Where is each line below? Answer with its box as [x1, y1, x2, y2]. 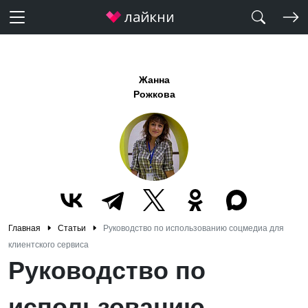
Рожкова [133, 89, 175, 100]
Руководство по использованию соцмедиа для [103, 223, 284, 233]
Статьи [58, 223, 86, 233]
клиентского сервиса [8, 240, 89, 250]
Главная [8, 223, 41, 233]
